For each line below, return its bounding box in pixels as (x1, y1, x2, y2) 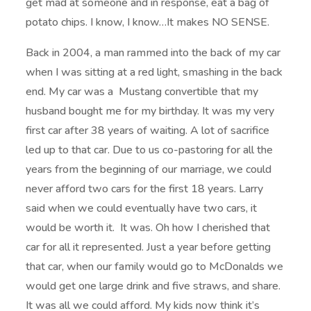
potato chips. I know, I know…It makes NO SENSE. (26, 15, 270, 31)
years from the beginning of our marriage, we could (26, 162, 272, 178)
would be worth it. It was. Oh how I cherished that (26, 220, 271, 236)
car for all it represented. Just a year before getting (26, 239, 271, 255)
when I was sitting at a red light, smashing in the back (26, 65, 283, 81)
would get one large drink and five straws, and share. (26, 278, 281, 294)
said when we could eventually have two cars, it (26, 201, 258, 217)
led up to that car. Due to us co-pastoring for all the (26, 142, 274, 158)
